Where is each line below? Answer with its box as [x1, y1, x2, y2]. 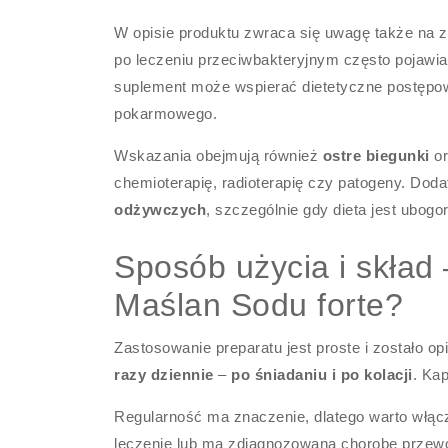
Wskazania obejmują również [114, 147, 323, 164]
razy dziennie [114, 366, 214, 383]
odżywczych [114, 201, 207, 218]
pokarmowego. [114, 105, 218, 122]
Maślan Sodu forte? [114, 287, 404, 323]
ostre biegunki [322, 147, 430, 164]
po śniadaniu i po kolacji [231, 366, 413, 383]
